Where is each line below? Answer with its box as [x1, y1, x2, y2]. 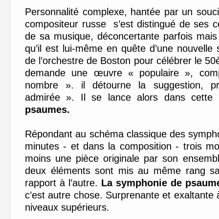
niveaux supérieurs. [25, 202, 109, 213]
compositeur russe [25, 19, 106, 29]
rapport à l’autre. [25, 177, 101, 188]
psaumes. [25, 104, 70, 115]
